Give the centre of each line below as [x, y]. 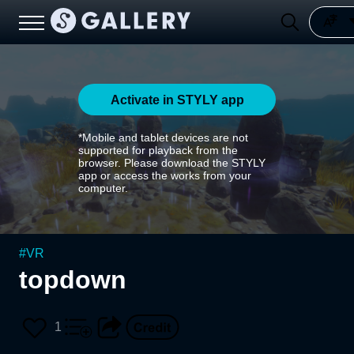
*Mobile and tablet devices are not [163, 137]
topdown [73, 280]
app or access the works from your [165, 175]
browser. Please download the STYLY [172, 163]
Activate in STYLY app [177, 100]
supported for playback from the [158, 150]
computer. [103, 188]
